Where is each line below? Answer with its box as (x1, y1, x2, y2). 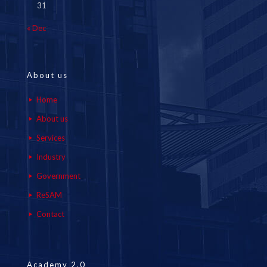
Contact (36, 209, 64, 219)
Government (36, 171, 80, 181)
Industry (36, 152, 66, 162)
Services (36, 133, 65, 142)
